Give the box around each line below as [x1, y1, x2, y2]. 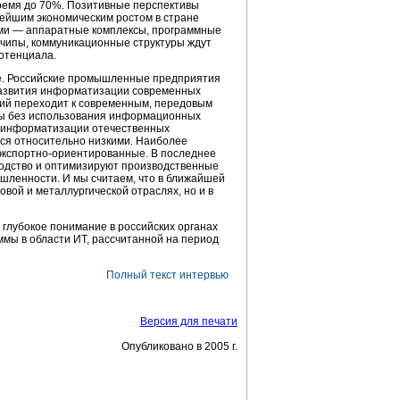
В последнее [148, 147, 216, 160]
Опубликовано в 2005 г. [121, 340, 237, 353]
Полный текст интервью [106, 269, 229, 281]
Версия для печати [140, 315, 237, 328]
